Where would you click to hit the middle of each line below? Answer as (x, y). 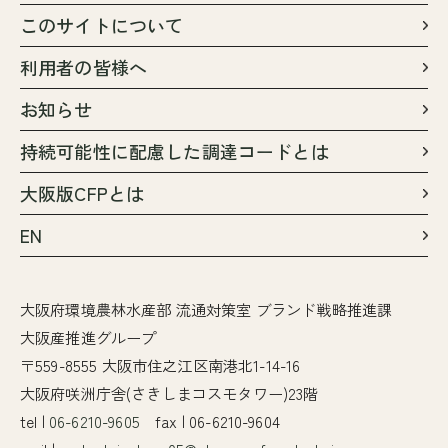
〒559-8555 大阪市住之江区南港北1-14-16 (160, 365)
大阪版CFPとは (82, 193)
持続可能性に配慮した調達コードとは (174, 151)
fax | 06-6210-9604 (209, 421)
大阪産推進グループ (88, 337)
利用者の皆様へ (84, 67)
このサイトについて (102, 25)
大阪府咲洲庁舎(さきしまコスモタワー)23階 (169, 393)
